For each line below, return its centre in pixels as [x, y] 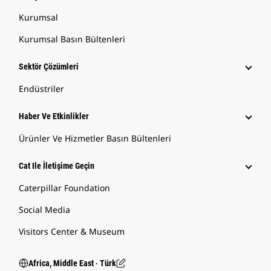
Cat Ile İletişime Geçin [57, 166]
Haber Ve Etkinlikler [54, 116]
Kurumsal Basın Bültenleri [72, 39]
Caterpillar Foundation [64, 188]
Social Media [44, 210]
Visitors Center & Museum [72, 231]
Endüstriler [41, 89]
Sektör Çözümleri [49, 67]
